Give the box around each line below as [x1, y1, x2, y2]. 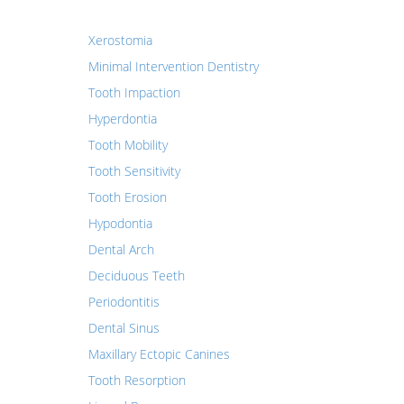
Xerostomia [87, 32, 152, 49]
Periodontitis [87, 293, 160, 310]
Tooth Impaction [87, 84, 180, 101]
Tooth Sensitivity [87, 162, 180, 179]
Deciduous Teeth [87, 267, 185, 284]
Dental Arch [87, 241, 154, 258]
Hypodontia [87, 215, 152, 232]
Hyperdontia [87, 110, 157, 127]
